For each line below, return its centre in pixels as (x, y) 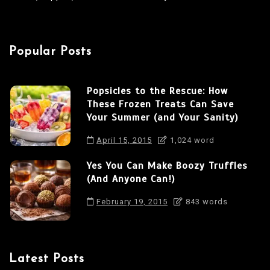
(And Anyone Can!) (131, 179)
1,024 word (191, 140)
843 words (206, 202)
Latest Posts (47, 259)
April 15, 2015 (124, 140)
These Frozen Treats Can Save (160, 105)
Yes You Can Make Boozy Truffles (167, 166)
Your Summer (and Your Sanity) (162, 118)
